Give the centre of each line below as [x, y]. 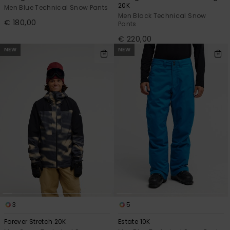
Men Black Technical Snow [162, 16]
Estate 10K [134, 222]
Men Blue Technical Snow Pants [56, 8]
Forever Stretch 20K [35, 222]
